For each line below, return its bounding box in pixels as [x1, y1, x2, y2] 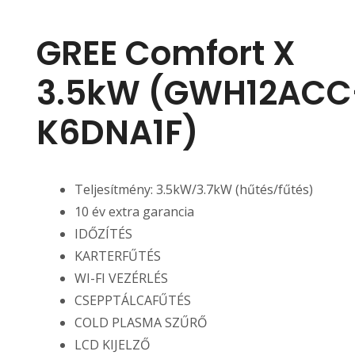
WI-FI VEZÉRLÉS [74, 269, 168, 288]
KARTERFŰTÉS [74, 247, 161, 265]
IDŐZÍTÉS [74, 225, 132, 243]
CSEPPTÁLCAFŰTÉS [74, 292, 191, 310]
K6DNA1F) [36, 109, 198, 156]
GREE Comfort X [36, 30, 296, 77]
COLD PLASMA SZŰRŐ [74, 314, 207, 332]
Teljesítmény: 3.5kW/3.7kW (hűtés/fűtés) [74, 181, 313, 199]
